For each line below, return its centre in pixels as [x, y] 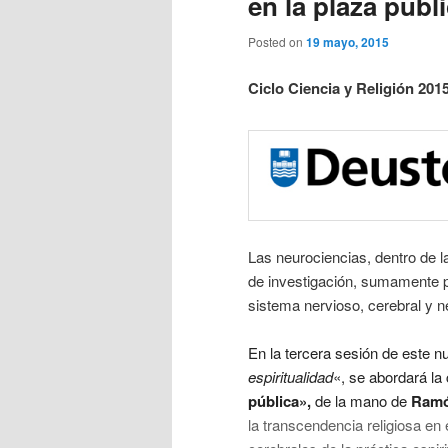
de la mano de [361, 401]
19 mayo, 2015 [347, 42]
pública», [281, 401]
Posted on [277, 42]
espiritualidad [290, 377]
